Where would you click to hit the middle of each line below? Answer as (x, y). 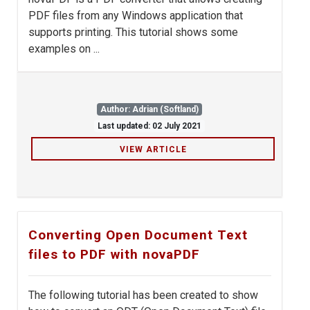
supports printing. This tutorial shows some (133, 33)
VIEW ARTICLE (153, 150)
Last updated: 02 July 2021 (149, 126)
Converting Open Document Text (138, 235)
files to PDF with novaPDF (114, 255)
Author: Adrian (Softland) (149, 110)
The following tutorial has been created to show (143, 295)
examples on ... (64, 49)
